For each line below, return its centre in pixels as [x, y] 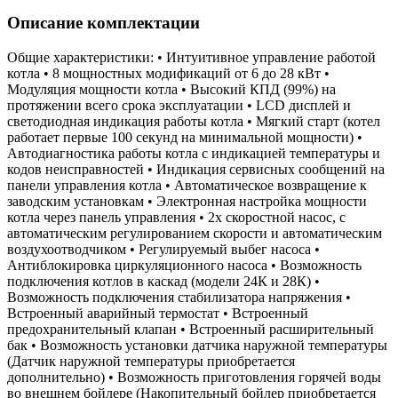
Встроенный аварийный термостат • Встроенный [158, 313]
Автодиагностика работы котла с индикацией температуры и [194, 153]
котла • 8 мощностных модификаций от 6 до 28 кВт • [168, 73]
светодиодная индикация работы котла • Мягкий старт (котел [194, 121]
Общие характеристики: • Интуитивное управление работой [191, 57]
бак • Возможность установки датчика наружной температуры [197, 345]
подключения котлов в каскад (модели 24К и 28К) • [163, 281]
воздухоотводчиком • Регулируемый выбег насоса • [163, 249]
